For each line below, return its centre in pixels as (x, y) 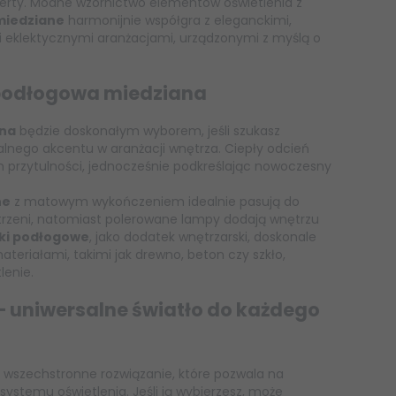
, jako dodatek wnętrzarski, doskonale (203, 237)
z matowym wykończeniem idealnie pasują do (155, 202)
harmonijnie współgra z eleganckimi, (178, 21)
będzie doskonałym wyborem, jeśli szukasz (148, 131)
